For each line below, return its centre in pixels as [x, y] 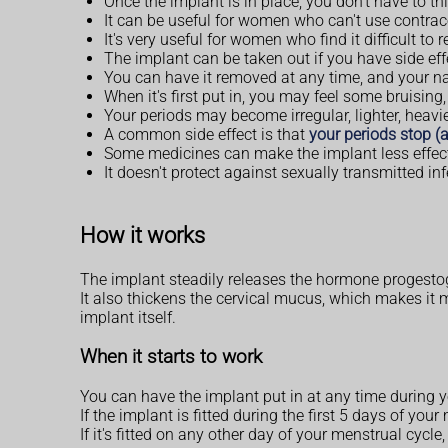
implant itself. [128, 318]
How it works [142, 234]
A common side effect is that [206, 134]
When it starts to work [171, 356]
